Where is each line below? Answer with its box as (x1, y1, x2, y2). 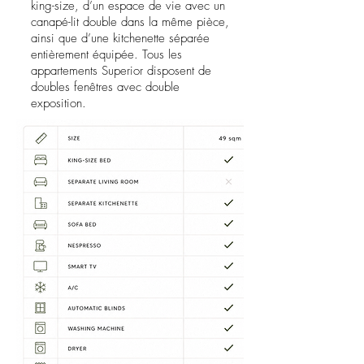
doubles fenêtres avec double (31, 79, 180, 95)
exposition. (31, 95, 86, 111)
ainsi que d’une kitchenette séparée (31, 30, 210, 46)
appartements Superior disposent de (31, 63, 211, 79)
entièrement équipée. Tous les (31, 46, 182, 63)
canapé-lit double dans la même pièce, (31, 14, 229, 30)
